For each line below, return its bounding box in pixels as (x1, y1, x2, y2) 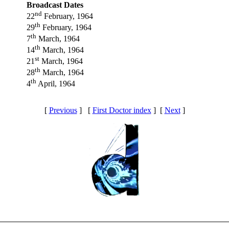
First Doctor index (92, 106, 151, 114)
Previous (49, 106, 77, 114)
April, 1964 (36, 79, 75, 88)
